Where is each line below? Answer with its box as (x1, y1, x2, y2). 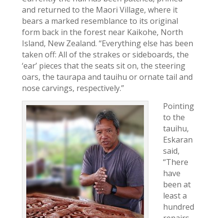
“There (163, 157, 188, 167)
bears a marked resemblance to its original (21, 16, 178, 26)
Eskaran (163, 134, 193, 145)
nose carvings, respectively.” (21, 83, 124, 93)
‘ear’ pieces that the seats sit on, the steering (21, 60, 185, 71)
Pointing (163, 101, 194, 111)
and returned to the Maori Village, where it (21, 4, 178, 15)
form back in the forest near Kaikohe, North (21, 27, 183, 37)
